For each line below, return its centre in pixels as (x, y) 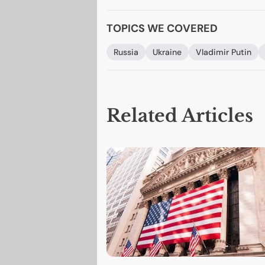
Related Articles (180, 116)
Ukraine (167, 52)
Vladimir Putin (223, 52)
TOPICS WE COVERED (162, 29)
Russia (126, 52)
